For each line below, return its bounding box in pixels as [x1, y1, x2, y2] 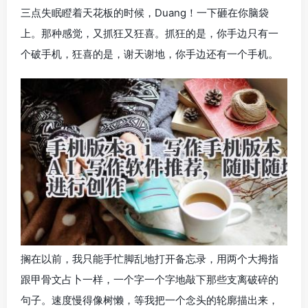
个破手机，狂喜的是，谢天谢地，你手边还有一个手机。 [21, 47, 278, 60]
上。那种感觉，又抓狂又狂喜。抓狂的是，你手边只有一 [21, 27, 278, 40]
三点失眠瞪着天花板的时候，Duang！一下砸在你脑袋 [21, 6, 269, 19]
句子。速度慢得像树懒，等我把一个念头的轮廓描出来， [21, 293, 278, 307]
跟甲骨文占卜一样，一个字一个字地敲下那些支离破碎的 [21, 272, 278, 286]
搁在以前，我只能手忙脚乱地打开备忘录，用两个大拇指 [21, 252, 278, 265]
